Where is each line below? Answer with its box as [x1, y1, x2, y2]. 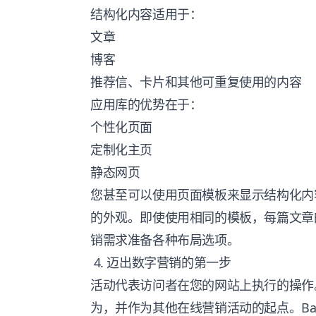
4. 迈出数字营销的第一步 [90, 254, 231, 271]
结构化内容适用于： [90, 6, 202, 23]
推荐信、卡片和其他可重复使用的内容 [90, 73, 302, 90]
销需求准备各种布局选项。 [90, 231, 240, 248]
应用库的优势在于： [90, 96, 202, 113]
